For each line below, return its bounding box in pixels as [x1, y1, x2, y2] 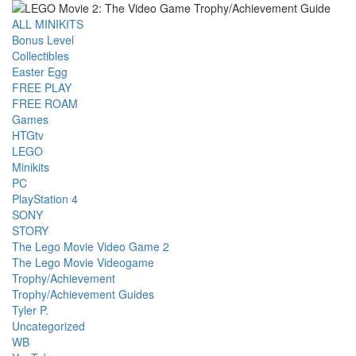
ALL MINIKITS [12, 16, 83, 33]
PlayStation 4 [12, 191, 78, 207]
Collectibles [12, 48, 69, 64]
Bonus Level [12, 32, 74, 48]
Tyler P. [12, 302, 48, 319]
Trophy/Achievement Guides [12, 286, 154, 303]
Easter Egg [12, 64, 68, 80]
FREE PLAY [12, 79, 72, 96]
